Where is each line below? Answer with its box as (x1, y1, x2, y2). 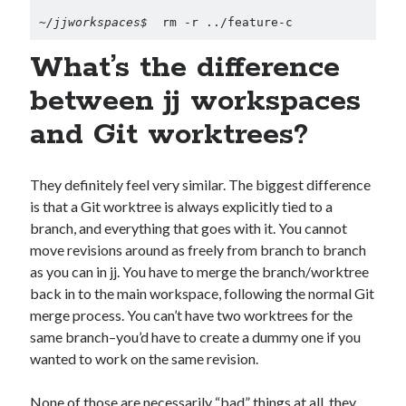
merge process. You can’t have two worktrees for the (30, 306, 353, 324)
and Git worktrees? (30, 116, 309, 154)
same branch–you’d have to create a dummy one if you (30, 328, 362, 345)
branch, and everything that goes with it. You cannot (30, 219, 348, 237)
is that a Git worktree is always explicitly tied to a (30, 198, 333, 215)
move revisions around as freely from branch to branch (30, 241, 367, 258)
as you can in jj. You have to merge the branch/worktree (30, 263, 370, 280)
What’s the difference (30, 49, 341, 87)
